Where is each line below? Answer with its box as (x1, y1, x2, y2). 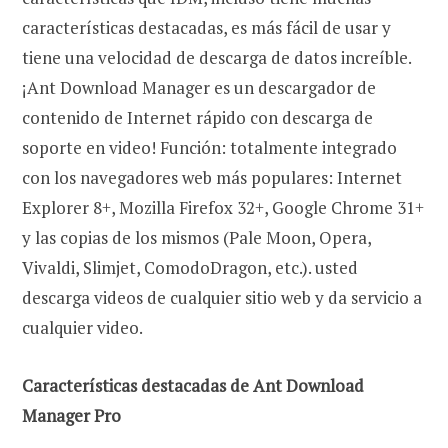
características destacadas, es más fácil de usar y (22, 15, 391, 39)
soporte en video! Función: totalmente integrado (22, 135, 397, 159)
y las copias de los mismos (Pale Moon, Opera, (22, 225, 371, 249)
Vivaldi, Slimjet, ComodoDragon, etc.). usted (22, 255, 358, 279)
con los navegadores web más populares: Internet (22, 165, 402, 189)
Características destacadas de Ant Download (22, 373, 364, 397)
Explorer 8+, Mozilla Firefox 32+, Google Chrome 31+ (22, 195, 424, 219)
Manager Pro (22, 403, 121, 427)
